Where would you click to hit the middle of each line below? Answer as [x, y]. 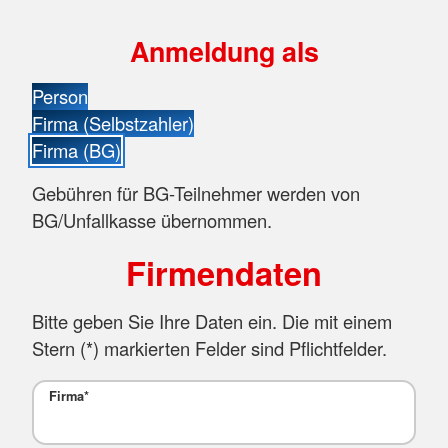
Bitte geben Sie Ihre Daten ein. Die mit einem [212, 320]
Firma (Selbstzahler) [113, 123]
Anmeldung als [224, 51]
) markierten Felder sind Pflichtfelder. [240, 347]
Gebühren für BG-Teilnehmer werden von [196, 193]
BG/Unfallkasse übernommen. [152, 220]
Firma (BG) [76, 150]
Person [60, 96]
